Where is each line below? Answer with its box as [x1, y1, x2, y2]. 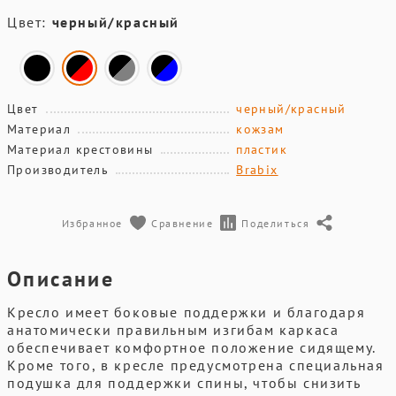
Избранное [61, 216, 123, 230]
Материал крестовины [7, 141, 154, 157]
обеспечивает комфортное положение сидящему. [7, 339, 376, 356]
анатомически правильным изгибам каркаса [7, 321, 339, 339]
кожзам [236, 121, 285, 137]
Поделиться [241, 216, 310, 230]
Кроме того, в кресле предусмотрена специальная [7, 356, 385, 374]
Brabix [236, 162, 278, 178]
